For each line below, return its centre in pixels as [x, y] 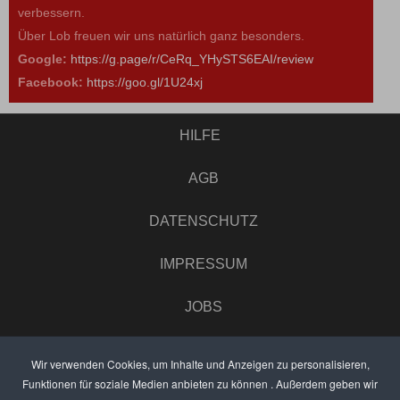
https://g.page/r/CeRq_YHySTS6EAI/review [192, 58]
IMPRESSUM [203, 263]
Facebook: [50, 82]
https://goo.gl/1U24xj [145, 82]
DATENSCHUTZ [203, 221]
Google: [42, 58]
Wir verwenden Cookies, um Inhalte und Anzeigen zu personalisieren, [200, 364]
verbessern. [51, 12]
